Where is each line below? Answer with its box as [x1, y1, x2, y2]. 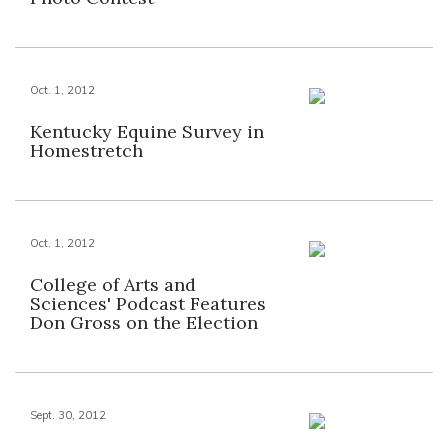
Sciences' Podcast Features [30, 292, 266, 315]
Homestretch [30, 139, 143, 162]
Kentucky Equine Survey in [30, 120, 264, 143]
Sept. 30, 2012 [30, 408, 106, 422]
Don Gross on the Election [30, 311, 258, 334]
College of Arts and [30, 273, 196, 296]
